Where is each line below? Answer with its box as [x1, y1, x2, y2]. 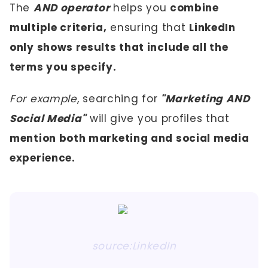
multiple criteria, [10, 20, 107, 35]
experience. [10, 151, 75, 165]
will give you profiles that [86, 111, 230, 126]
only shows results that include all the [10, 40, 229, 54]
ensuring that [106, 20, 190, 35]
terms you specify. [10, 60, 117, 74]
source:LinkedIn [92, 239, 176, 253]
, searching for [77, 92, 158, 106]
